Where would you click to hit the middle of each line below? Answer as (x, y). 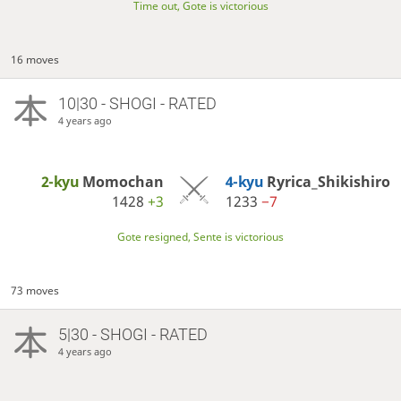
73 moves (35, 290)
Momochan (123, 181)
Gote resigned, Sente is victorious (200, 237)
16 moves (35, 59)
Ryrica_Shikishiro (328, 181)
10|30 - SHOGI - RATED (137, 103)
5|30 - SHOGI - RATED (132, 335)
